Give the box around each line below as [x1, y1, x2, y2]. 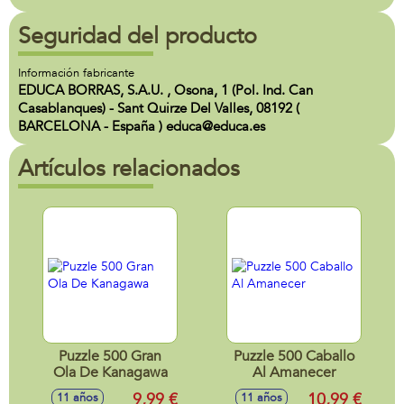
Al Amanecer [252, 363, 335, 382]
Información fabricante [18, 65, 134, 81]
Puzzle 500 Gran [59, 346, 161, 366]
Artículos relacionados [18, 153, 240, 184]
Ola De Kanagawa [52, 363, 168, 382]
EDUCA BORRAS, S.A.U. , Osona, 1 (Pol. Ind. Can [18, 81, 313, 99]
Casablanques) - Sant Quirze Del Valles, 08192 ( [18, 99, 299, 117]
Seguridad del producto [18, 21, 257, 51]
